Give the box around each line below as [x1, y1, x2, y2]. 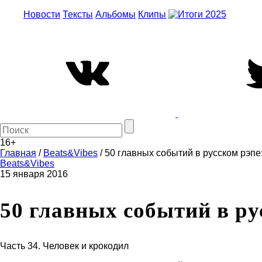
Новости [23, 9, 60, 19]
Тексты [63, 9, 93, 19]
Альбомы [95, 9, 136, 19]
